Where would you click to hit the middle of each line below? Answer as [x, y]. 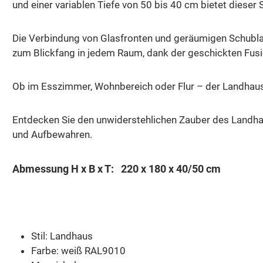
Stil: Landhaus [62, 236]
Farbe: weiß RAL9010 [78, 250]
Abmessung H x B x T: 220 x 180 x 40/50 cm [117, 168]
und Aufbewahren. [52, 134]
